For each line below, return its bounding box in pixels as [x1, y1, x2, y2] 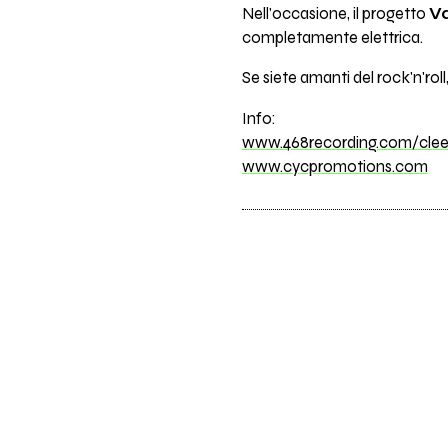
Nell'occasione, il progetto [241, 3, 429, 24]
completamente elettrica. [241, 27, 423, 48]
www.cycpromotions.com [241, 156, 428, 177]
